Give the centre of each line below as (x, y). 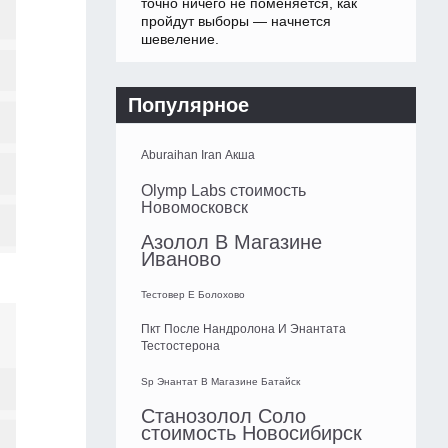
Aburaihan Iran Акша (198, 155)
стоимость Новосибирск (251, 433)
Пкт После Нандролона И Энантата (243, 329)
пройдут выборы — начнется (236, 21)
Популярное (188, 105)
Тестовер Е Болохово (193, 295)
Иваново (181, 259)
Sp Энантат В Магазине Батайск (220, 382)
